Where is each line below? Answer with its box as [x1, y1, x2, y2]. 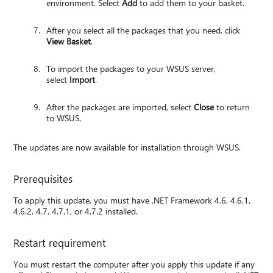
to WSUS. [46, 112, 82, 124]
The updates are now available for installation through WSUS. [13, 141, 241, 153]
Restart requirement [13, 235, 107, 249]
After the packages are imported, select [46, 101, 194, 113]
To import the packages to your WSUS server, [46, 62, 216, 74]
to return [214, 101, 250, 113]
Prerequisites [13, 171, 73, 185]
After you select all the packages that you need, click [46, 24, 241, 36]
